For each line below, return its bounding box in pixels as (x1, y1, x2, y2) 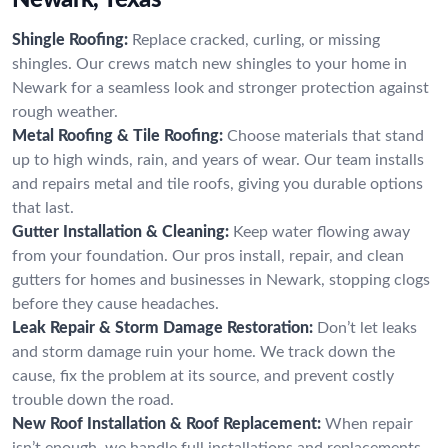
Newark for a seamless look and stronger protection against (12, 79, 429, 96)
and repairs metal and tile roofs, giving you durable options (12, 175, 423, 192)
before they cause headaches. (12, 295, 219, 312)
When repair (325, 415, 413, 432)
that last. (12, 199, 74, 216)
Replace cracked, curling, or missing (132, 31, 380, 48)
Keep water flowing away (233, 223, 410, 240)
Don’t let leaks (317, 319, 417, 336)
